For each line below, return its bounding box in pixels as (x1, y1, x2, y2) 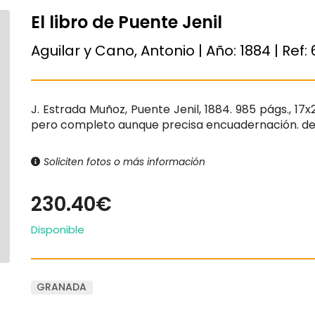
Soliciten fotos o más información (41, 155, 205, 169)
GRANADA (37, 280, 87, 295)
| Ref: (271, 40, 311, 60)
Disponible (31, 221, 84, 237)
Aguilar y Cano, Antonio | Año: (31, 40, 240, 60)
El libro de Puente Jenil (31, 11, 222, 34)
